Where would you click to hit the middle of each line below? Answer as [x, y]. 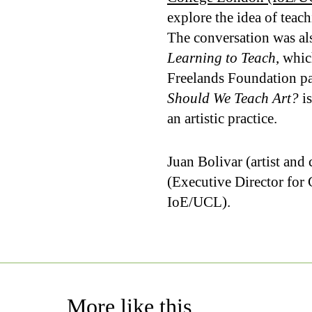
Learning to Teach [221, 58]
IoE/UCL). [199, 202]
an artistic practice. [222, 118]
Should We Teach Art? [233, 98]
